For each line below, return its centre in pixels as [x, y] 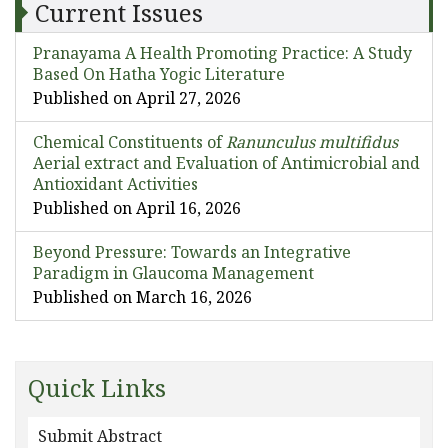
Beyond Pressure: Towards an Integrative [192, 252]
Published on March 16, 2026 [142, 297]
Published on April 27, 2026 [137, 98]
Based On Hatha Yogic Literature [159, 74]
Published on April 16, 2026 [137, 208]
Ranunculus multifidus [312, 142]
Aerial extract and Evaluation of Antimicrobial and [226, 163]
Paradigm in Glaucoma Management [173, 273]
